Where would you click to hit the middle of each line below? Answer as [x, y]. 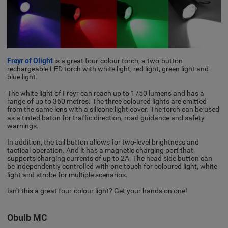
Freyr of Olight [30, 60]
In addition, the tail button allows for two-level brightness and [103, 142]
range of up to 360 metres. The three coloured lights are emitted [107, 101]
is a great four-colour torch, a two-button [118, 60]
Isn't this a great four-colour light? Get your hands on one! [97, 191]
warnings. [23, 125]
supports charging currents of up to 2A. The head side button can [110, 158]
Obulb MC [27, 217]
